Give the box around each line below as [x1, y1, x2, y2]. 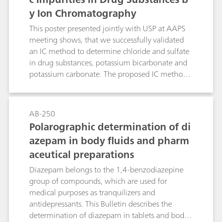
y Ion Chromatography [29, 4, 136, 22]
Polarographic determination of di [29, 118, 191, 135]
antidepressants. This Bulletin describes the [29, 197, 172, 211]
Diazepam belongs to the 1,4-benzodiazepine [29, 163, 183, 176]
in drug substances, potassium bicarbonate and [29, 55, 187, 69]
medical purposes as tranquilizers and [29, 185, 155, 199]
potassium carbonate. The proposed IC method [29, 67, 187, 81]
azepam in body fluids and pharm [29, 132, 189, 149]
